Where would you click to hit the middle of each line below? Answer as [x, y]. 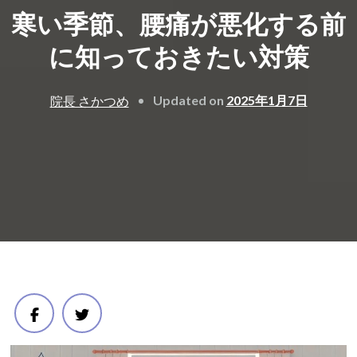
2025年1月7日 [267, 100]
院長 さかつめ [89, 101]
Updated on [189, 100]
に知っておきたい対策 [178, 57]
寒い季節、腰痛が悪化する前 [178, 25]
